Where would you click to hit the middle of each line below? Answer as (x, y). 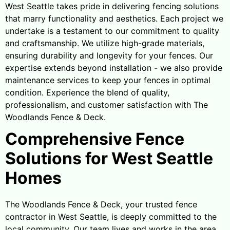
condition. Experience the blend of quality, (87, 92)
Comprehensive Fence (95, 139)
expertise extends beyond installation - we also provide (114, 68)
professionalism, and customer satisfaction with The (107, 104)
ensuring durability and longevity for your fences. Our (109, 55)
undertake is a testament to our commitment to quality (112, 31)
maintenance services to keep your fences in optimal (108, 80)
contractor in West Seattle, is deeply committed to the (111, 216)
